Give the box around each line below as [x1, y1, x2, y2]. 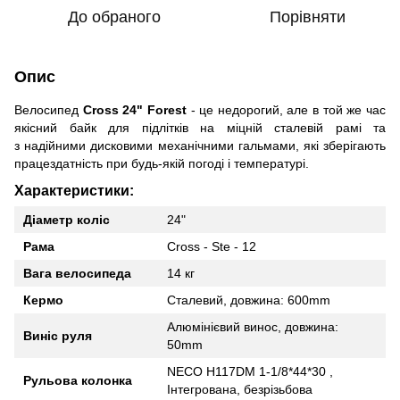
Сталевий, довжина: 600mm [167, 293, 330, 308]
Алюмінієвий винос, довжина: [167, 320, 338, 335]
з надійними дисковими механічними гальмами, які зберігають [14, 137, 386, 153]
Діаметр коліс [23, 212, 110, 228]
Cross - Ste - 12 [167, 239, 256, 254]
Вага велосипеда [23, 266, 131, 281]
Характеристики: [14, 182, 134, 199]
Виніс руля [23, 329, 92, 344]
